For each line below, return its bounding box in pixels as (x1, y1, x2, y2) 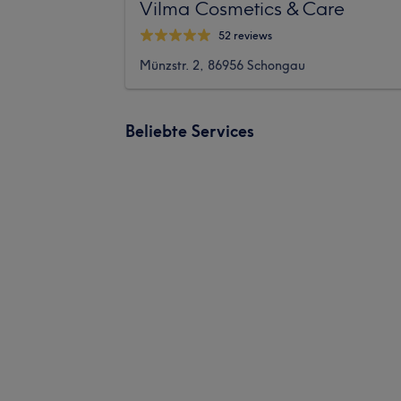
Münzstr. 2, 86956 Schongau (140, 56, 305, 73)
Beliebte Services (125, 120, 254, 141)
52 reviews (218, 29, 272, 43)
